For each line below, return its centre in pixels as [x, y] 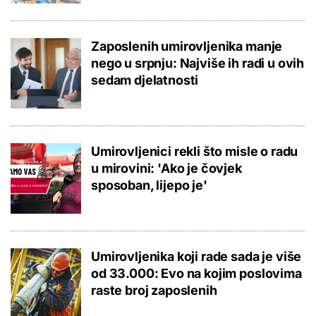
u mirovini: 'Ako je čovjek [166, 168]
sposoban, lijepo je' [149, 185]
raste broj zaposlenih [154, 290]
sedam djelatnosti [145, 80]
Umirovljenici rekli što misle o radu [195, 151]
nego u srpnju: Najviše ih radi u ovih [198, 63]
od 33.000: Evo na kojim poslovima [196, 273]
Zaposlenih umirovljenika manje [187, 46]
